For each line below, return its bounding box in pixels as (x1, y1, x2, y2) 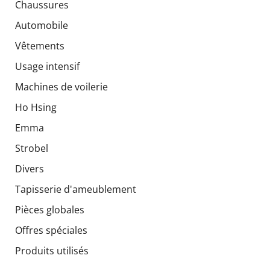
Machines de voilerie (15, 80, 108, 93)
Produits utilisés (15, 243, 89, 257)
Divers (15, 162, 44, 175)
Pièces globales (15, 202, 84, 216)
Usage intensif (15, 59, 80, 73)
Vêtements (15, 39, 64, 52)
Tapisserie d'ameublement (15, 182, 136, 196)
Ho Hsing (15, 100, 57, 114)
